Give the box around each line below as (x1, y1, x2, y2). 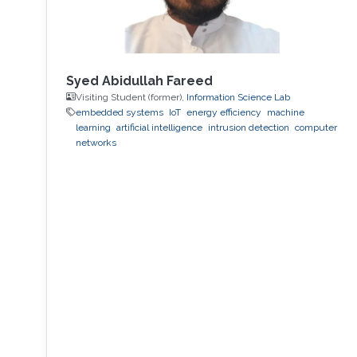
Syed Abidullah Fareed (65, 73, 213, 88)
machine (266, 106, 304, 118)
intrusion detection (207, 121, 289, 133)
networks (75, 136, 116, 148)
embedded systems (75, 106, 163, 118)
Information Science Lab (186, 91, 290, 103)
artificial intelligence (116, 121, 202, 133)
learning (75, 121, 111, 133)
